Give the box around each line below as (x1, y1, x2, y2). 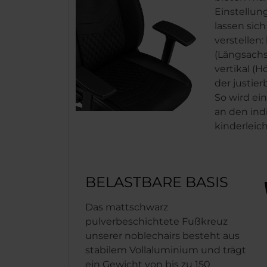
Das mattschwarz (85, 201, 168, 213)
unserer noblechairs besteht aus (85, 230, 240, 241)
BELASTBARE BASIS (85, 173, 228, 191)
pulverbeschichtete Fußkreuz (85, 216, 228, 227)
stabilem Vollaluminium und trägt (85, 244, 246, 256)
